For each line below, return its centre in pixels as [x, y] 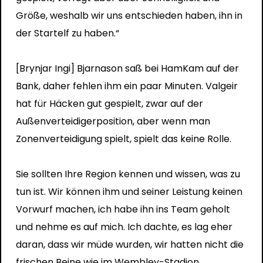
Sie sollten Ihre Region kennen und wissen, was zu [128, 174]
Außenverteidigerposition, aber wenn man [113, 121]
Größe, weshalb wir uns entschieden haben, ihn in [129, 15]
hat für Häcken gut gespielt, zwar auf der [109, 103]
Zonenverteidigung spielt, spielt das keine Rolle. [123, 139]
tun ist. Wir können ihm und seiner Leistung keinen [129, 191]
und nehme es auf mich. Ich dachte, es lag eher [124, 227]
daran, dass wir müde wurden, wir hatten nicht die [129, 244]
